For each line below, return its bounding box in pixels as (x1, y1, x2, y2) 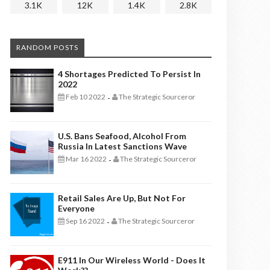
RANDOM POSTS (16, 43, 78, 52)
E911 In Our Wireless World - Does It (58, 255, 206, 265)
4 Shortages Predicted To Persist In (58, 69, 201, 79)
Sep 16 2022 (64, 216, 105, 225)
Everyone (58, 203, 95, 213)
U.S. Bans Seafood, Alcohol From (58, 131, 186, 141)
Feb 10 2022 (64, 92, 105, 101)
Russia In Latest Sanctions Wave (58, 141, 187, 151)
